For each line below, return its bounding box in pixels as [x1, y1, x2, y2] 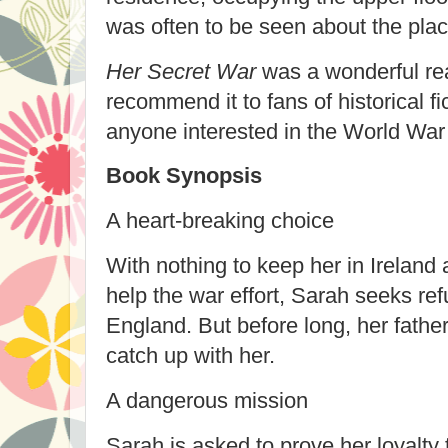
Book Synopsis [106, 163, 262, 189]
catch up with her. [106, 343, 275, 369]
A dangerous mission [106, 388, 308, 413]
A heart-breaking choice [106, 208, 334, 234]
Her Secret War [106, 58, 256, 84]
